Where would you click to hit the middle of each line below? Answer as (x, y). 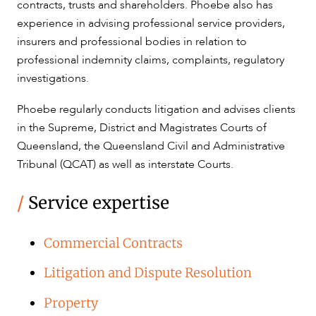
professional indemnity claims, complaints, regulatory (151, 60)
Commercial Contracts (114, 243)
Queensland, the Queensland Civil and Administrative (151, 146)
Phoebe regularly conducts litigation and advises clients (156, 109)
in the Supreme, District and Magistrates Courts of (142, 127)
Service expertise (97, 202)
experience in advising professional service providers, (151, 23)
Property (71, 303)
